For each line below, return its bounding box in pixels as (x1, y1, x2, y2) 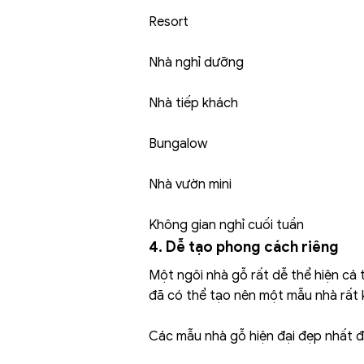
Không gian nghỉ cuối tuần (148, 217, 304, 234)
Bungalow (148, 136, 207, 153)
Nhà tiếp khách (148, 95, 238, 112)
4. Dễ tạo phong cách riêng (148, 238, 339, 257)
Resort (148, 14, 188, 31)
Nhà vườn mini (148, 176, 232, 193)
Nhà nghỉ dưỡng (148, 54, 244, 71)
